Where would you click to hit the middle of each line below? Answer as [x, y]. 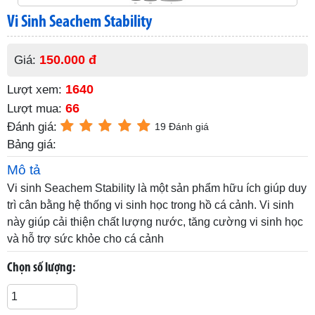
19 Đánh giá [182, 126]
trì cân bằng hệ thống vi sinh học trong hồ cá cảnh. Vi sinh [150, 205]
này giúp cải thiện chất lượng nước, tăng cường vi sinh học [155, 221]
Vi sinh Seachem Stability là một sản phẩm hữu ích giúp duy [157, 188]
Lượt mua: [36, 108]
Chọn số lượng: [41, 268]
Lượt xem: [36, 89]
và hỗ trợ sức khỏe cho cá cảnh [85, 238]
